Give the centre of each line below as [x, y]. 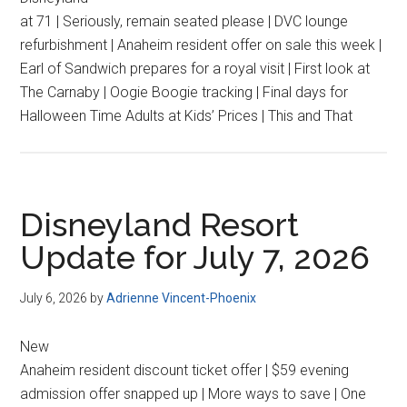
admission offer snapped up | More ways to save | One [194, 394]
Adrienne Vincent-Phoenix [182, 298]
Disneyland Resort [160, 224]
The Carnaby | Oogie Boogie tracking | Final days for [184, 92]
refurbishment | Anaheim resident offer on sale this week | [201, 45]
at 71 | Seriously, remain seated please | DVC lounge [184, 21]
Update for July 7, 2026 [195, 257]
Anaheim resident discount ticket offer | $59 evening [185, 370]
